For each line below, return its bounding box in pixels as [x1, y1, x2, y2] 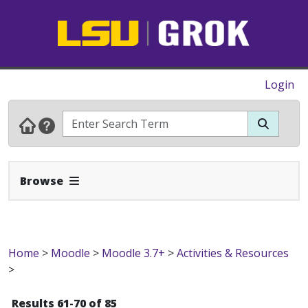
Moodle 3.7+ [102, 245, 165, 261]
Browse [20, 173, 63, 188]
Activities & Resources [177, 245, 289, 261]
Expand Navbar [67, 173, 146, 188]
